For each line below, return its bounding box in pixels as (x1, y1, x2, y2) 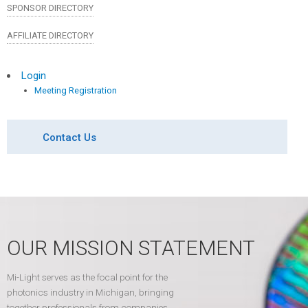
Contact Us (43, 131, 96, 144)
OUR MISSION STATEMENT (7, 235, 255, 260)
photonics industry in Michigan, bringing (7, 287, 174, 298)
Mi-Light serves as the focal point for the (7, 272, 168, 283)
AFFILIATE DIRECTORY (7, 30, 93, 41)
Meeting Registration (34, 85, 117, 96)
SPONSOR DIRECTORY (7, 2, 93, 13)
